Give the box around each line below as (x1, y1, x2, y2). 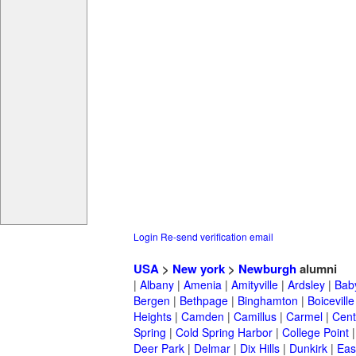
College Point (282, 324, 349, 341)
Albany (140, 277, 174, 293)
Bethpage (180, 292, 228, 309)
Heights (133, 308, 172, 325)
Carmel (286, 308, 323, 325)
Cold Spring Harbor (176, 324, 273, 341)
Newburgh (238, 260, 296, 278)
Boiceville (308, 292, 354, 309)
